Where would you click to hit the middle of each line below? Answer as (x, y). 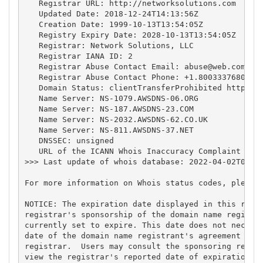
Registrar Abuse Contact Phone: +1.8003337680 (135, 77)
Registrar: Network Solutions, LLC (109, 45)
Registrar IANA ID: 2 (78, 56)
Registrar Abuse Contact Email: (104, 66)
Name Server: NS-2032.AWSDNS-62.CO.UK (116, 119)
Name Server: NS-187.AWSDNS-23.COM (109, 109)
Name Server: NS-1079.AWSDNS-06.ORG (111, 98)
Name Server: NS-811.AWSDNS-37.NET (109, 130)
